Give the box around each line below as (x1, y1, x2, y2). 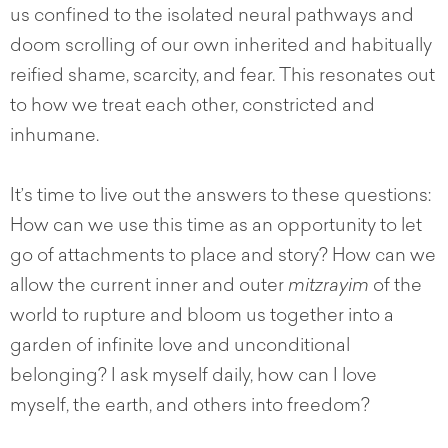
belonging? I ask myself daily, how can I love (10, 368, 377, 387)
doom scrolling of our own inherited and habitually (10, 38, 432, 57)
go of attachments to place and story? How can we (10, 248, 436, 267)
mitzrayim (288, 278, 369, 297)
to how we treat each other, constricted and (10, 98, 375, 117)
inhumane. (10, 128, 99, 147)
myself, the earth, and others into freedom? (10, 398, 370, 417)
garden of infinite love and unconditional (10, 338, 350, 357)
